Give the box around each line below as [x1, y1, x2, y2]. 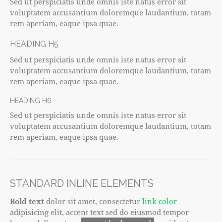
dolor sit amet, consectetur [44, 196, 142, 207]
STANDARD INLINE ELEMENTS [10, 177, 154, 190]
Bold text [10, 196, 44, 207]
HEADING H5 [10, 39, 58, 49]
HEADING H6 [10, 97, 52, 105]
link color [142, 196, 177, 207]
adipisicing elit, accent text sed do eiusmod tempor [10, 207, 189, 218]
